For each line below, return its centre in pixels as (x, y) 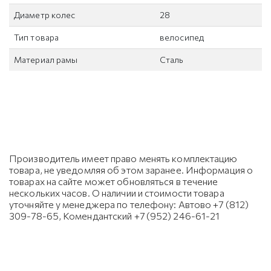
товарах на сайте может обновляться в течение (114, 181)
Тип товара (36, 38)
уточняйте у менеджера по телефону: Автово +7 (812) (129, 204)
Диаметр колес (45, 15)
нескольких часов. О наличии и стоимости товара (117, 193)
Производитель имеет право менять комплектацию (123, 158)
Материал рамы (46, 60)
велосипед (182, 38)
